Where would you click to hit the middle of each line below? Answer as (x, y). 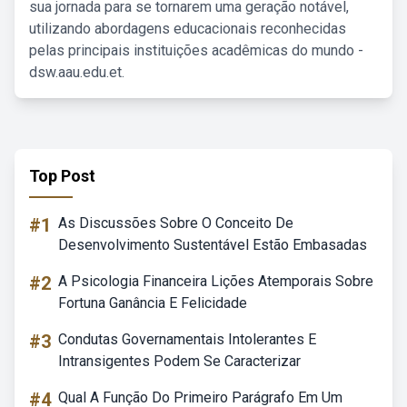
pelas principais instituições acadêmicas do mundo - (196, 50)
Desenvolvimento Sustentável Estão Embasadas (213, 245)
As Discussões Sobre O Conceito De (176, 223)
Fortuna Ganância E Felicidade (153, 303)
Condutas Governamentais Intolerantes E (187, 339)
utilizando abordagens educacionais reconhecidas (188, 29)
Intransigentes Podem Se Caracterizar (179, 361)
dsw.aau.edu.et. (77, 72)
